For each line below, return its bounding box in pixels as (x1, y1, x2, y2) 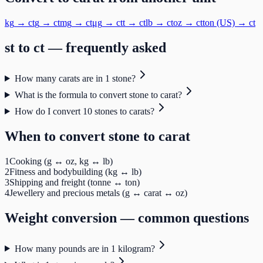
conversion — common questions (48, 210, 249, 225)
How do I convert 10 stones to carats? (14, 106, 154, 116)
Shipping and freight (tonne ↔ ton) (9, 177, 140, 187)
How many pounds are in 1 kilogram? (14, 243, 155, 254)
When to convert (5, 128, 109, 144)
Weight (5, 210, 48, 225)
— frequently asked (45, 40, 166, 56)
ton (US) (203, 18, 235, 28)
